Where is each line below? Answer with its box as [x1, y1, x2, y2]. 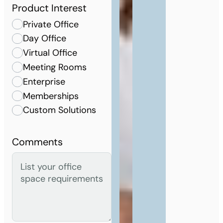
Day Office [22, 32, 66, 45]
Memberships [22, 90, 79, 102]
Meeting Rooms [22, 61, 87, 74]
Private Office [22, 18, 79, 30]
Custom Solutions [22, 104, 96, 116]
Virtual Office [22, 47, 77, 59]
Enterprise [22, 75, 65, 88]
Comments [12, 135, 63, 149]
